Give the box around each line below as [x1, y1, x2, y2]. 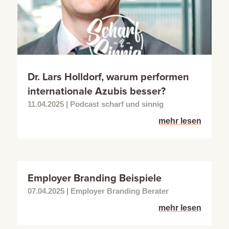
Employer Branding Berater [70, 186, 169, 195]
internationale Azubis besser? [27, 85, 166, 98]
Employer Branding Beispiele [27, 172, 162, 185]
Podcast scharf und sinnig [70, 99, 164, 108]
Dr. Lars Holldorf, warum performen [27, 71, 189, 83]
